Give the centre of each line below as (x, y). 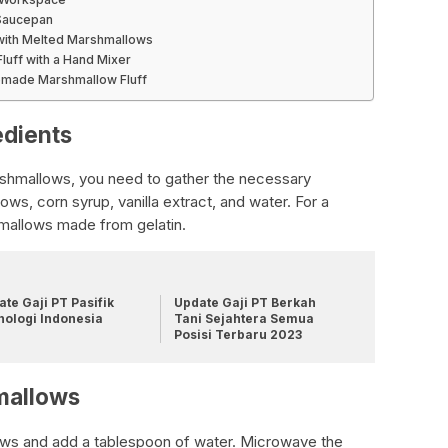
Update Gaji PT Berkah (244, 303)
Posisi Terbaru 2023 (237, 335)
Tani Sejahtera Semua (243, 319)
